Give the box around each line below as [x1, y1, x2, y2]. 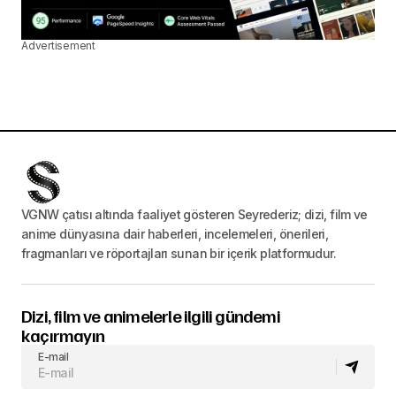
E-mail [38, 350, 69, 364]
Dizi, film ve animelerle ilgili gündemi [21, 304, 280, 328]
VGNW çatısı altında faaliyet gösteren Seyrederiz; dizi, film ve [21, 207, 368, 223]
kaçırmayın [21, 324, 104, 347]
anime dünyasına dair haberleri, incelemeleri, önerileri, [21, 226, 329, 242]
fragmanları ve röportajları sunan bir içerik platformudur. [21, 246, 336, 262]
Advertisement [21, 38, 95, 52]
